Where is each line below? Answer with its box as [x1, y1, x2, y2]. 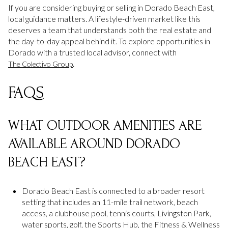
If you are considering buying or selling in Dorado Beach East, [8, 3, 215, 13]
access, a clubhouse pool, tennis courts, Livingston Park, [21, 208, 211, 218]
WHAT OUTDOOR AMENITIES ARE [8, 118, 202, 134]
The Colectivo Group [8, 60, 73, 69]
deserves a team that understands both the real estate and [8, 25, 211, 35]
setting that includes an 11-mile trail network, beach [21, 196, 198, 207]
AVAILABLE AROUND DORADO [8, 136, 180, 152]
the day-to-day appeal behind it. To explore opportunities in [8, 36, 210, 46]
